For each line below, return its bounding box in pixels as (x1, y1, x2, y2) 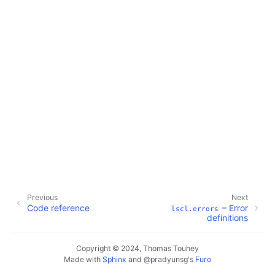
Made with (64, 255, 103, 264)
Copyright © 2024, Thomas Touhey (76, 244, 199, 253)
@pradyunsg (144, 255, 188, 264)
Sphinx (103, 255, 126, 264)
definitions (207, 212, 248, 223)
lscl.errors (171, 204, 219, 213)
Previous (27, 193, 58, 203)
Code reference (27, 203, 90, 213)
